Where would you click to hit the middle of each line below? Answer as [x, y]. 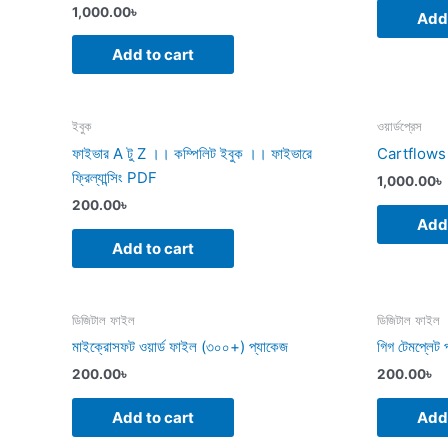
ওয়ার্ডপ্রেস [399, 127]
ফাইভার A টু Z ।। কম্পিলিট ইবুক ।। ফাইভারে [192, 153]
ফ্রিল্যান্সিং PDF [114, 177]
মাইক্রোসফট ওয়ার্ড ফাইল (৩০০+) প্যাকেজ [180, 346]
